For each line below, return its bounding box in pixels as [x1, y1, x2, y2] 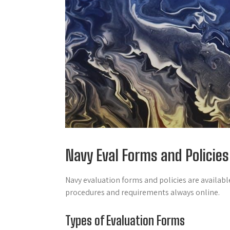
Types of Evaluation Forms [65, 213, 185, 228]
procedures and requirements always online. [65, 186, 220, 198]
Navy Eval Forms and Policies [65, 145, 229, 164]
